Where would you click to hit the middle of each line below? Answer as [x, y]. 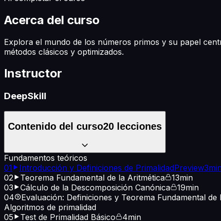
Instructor [33, 74]
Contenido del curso [55, 126]
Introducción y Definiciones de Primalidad [97, 168]
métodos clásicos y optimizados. [64, 52]
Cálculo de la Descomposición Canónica [95, 188]
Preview [189, 168]
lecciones [138, 126]
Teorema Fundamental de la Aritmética [92, 178]
